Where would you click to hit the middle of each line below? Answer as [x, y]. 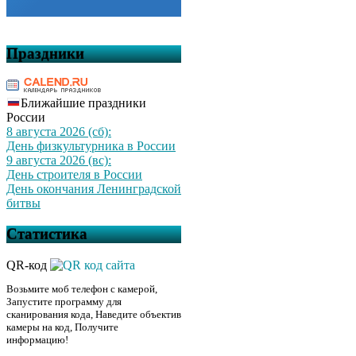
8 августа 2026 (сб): [59, 132]
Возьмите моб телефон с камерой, [82, 288]
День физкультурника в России [91, 146]
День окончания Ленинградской [94, 189]
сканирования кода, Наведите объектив [94, 314]
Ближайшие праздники [83, 103]
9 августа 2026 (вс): [59, 161]
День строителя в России [74, 175]
